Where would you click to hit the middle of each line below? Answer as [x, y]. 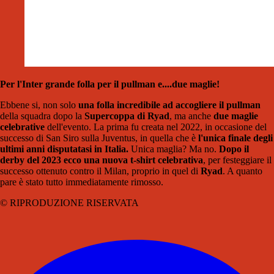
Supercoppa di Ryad [127, 116]
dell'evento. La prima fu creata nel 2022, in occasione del [156, 127]
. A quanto [243, 171]
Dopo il [234, 149]
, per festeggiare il [237, 160]
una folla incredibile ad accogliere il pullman [169, 105]
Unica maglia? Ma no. [174, 149]
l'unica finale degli [235, 138]
